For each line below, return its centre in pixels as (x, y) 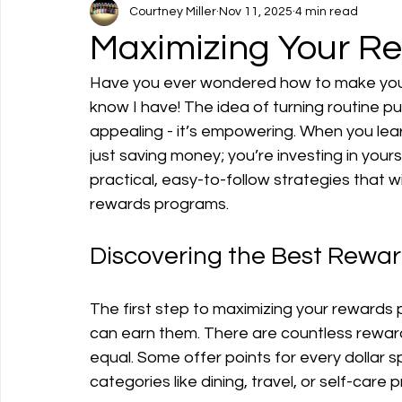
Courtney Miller (173, 11)
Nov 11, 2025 (256, 11)
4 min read (327, 11)
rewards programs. (159, 204)
